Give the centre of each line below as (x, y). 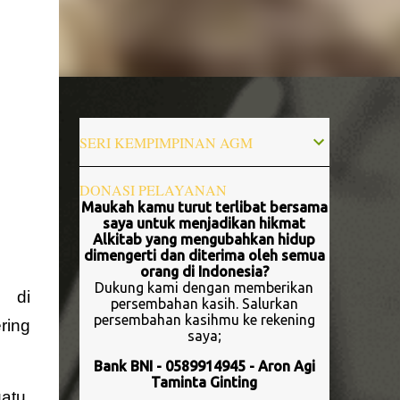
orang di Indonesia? (204, 271)
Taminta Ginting (204, 382)
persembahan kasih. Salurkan (204, 304)
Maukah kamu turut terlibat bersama (204, 207)
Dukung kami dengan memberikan (204, 287)
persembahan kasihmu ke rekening (204, 320)
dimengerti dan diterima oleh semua (204, 255)
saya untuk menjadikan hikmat (204, 223)
